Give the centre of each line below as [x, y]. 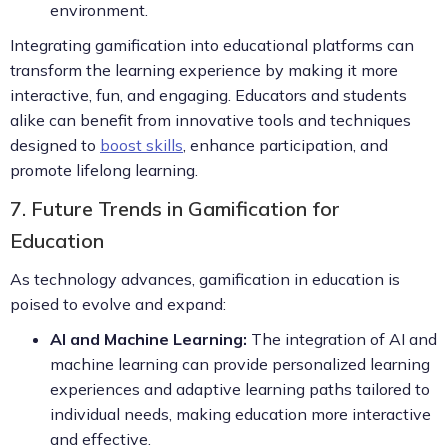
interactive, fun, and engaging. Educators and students [208, 94]
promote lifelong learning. [104, 169]
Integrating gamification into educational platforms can [212, 44]
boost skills [141, 144]
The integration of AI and [342, 338]
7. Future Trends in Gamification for [175, 208]
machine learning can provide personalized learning [240, 363]
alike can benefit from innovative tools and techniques [210, 119]
